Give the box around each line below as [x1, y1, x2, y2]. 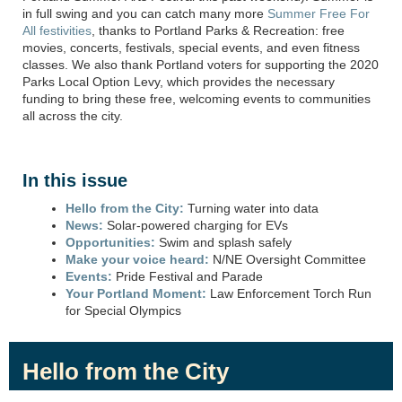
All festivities [22, 23, 92, 39]
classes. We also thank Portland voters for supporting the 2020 [22, 57, 379, 73]
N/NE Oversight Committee [209, 252, 366, 267]
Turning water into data [184, 201, 319, 216]
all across [22, 109, 76, 124]
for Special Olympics [66, 303, 181, 319]
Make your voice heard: [66, 252, 209, 267]
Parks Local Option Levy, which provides [22, 74, 251, 90]
